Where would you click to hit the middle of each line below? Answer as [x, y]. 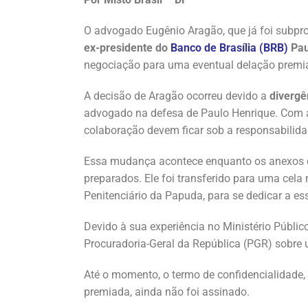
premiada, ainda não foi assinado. [167, 291]
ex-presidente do [127, 47]
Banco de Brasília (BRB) [229, 47]
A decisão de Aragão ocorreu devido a [177, 96]
